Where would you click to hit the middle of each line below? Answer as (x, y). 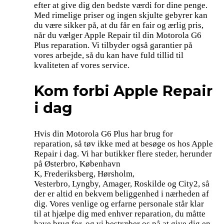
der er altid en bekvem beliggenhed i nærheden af (121, 193)
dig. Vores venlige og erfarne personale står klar (119, 203)
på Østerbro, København (77, 163)
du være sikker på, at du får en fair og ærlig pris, (119, 25)
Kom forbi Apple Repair (123, 91)
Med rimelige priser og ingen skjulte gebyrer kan (121, 15)
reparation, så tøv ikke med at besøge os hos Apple (123, 143)
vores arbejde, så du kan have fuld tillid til (109, 55)
